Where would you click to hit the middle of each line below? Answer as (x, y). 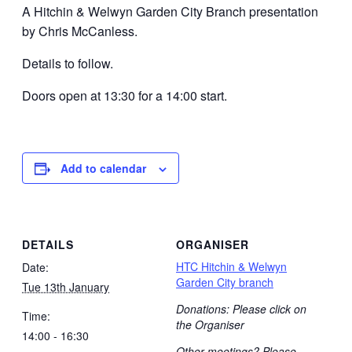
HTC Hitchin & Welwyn (231, 267)
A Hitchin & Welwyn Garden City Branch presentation (170, 11)
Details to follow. (68, 63)
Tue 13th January (66, 287)
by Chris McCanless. (80, 31)
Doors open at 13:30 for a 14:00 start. (125, 95)
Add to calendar (103, 168)
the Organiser (210, 325)
